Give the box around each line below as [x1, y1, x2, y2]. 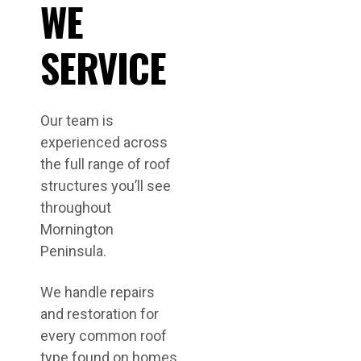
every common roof [40, 327, 167, 344]
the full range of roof [40, 156, 171, 172]
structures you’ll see [40, 177, 171, 194]
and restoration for [40, 305, 159, 322]
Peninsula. [40, 243, 106, 259]
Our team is [40, 112, 114, 129]
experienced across [40, 134, 168, 151]
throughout [40, 199, 111, 216]
